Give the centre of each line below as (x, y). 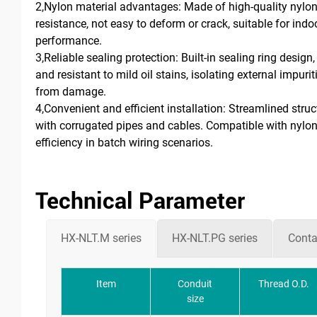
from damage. (71, 91)
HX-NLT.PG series (215, 238)
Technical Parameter (140, 200)
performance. (69, 40)
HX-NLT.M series (101, 238)
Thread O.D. (284, 283)
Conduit (195, 283)
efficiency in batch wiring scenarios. (124, 142)
